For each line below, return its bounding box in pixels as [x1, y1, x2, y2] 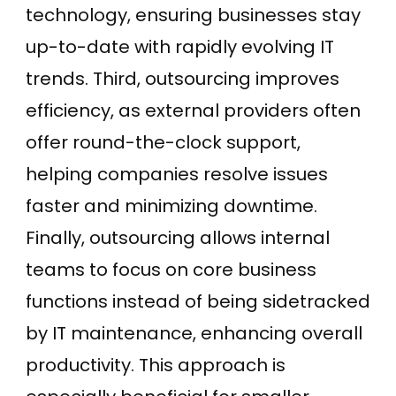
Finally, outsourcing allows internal [26, 225, 330, 251]
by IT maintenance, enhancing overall [26, 321, 362, 346]
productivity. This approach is [26, 353, 286, 378]
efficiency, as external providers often [26, 98, 361, 124]
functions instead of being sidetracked [26, 289, 370, 315]
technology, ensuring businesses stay [26, 3, 361, 28]
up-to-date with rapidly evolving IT [26, 34, 334, 60]
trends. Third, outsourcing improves [26, 66, 339, 92]
